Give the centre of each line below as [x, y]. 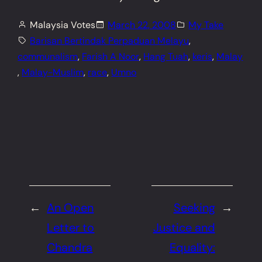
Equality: [192, 247]
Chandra [70, 247]
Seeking [194, 207]
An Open [70, 207]
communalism [48, 56]
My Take [206, 25]
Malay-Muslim [53, 72]
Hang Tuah [166, 56]
